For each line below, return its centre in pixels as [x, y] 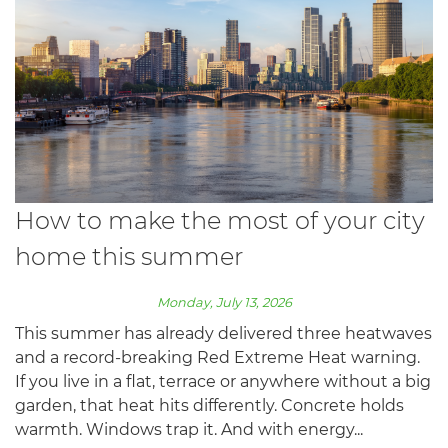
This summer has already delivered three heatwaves [223, 333]
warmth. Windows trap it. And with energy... [189, 429]
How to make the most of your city [220, 220]
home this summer [129, 256]
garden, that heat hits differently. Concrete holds [209, 405]
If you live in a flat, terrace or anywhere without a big [223, 381]
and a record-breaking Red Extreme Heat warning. [217, 357]
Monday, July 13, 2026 [224, 302]
